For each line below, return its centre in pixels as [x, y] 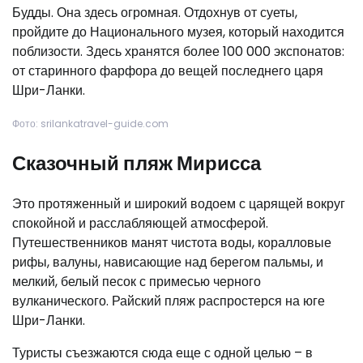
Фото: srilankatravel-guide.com [90, 124]
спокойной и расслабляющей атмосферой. [140, 224]
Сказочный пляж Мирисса [137, 164]
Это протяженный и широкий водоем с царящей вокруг [179, 204]
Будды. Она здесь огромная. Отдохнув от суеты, [155, 13]
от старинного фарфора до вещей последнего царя [168, 71]
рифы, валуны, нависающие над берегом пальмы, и [168, 263]
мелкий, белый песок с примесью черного [137, 282]
